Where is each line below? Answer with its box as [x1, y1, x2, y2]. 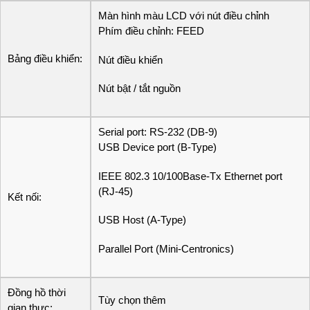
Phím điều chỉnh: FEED [98, 25, 204, 37]
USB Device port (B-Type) [98, 141, 217, 154]
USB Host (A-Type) [98, 214, 186, 226]
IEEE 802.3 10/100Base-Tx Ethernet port [98, 170, 282, 182]
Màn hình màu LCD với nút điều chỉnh [98, 10, 269, 22]
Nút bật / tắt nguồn [98, 82, 181, 95]
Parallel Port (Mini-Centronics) [98, 242, 234, 255]
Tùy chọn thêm [98, 294, 166, 307]
